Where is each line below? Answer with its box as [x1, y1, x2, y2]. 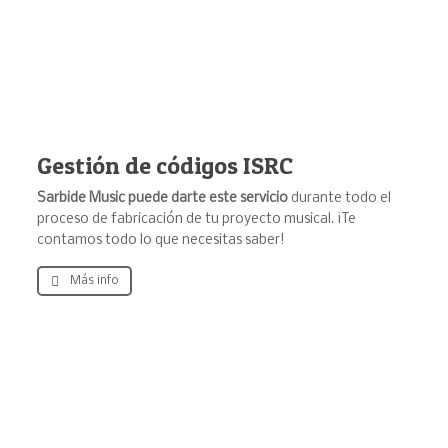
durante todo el [290, 191, 391, 207]
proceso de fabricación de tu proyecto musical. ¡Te [36, 212, 356, 228]
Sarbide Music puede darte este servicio [36, 191, 291, 207]
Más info [69, 275, 119, 288]
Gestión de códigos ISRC [36, 151, 293, 181]
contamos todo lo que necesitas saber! [36, 233, 285, 249]
